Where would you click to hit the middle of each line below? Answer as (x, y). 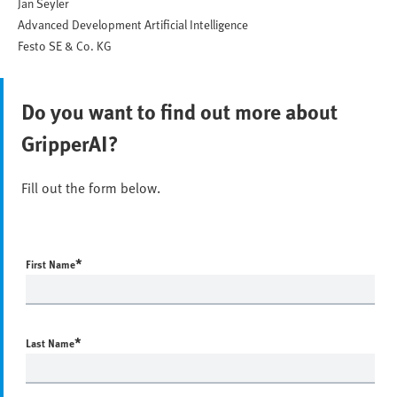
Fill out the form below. (91, 188)
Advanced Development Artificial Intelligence (133, 25)
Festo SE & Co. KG (65, 46)
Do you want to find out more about (179, 112)
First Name (51, 265)
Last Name (50, 343)
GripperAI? (70, 144)
